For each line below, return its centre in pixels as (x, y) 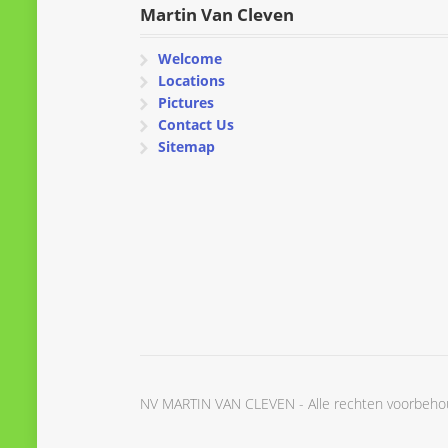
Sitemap (186, 146)
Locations (191, 80)
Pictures (185, 102)
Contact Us (195, 124)
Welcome (189, 58)
